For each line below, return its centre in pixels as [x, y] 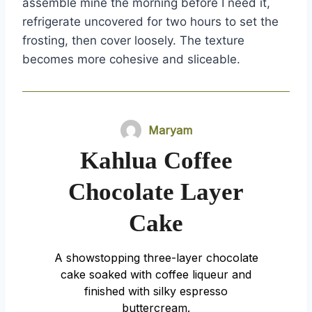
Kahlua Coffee [156, 161]
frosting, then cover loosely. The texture [133, 41]
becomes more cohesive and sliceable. [131, 60]
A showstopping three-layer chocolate [156, 258]
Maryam [170, 131]
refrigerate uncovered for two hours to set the [150, 22]
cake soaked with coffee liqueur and [156, 275]
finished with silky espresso [156, 291]
